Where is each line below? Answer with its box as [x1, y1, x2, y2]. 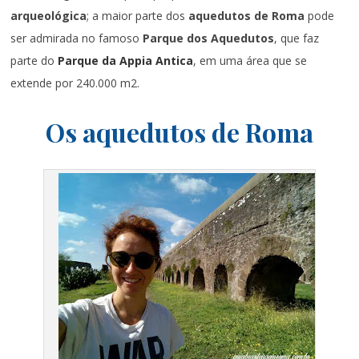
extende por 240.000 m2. [10, 75, 140, 91]
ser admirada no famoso [10, 30, 143, 46]
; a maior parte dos [87, 7, 189, 23]
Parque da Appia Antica [58, 52, 194, 68]
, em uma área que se [193, 52, 308, 68]
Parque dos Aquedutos [143, 30, 275, 46]
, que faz [274, 30, 320, 46]
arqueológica [10, 7, 87, 23]
